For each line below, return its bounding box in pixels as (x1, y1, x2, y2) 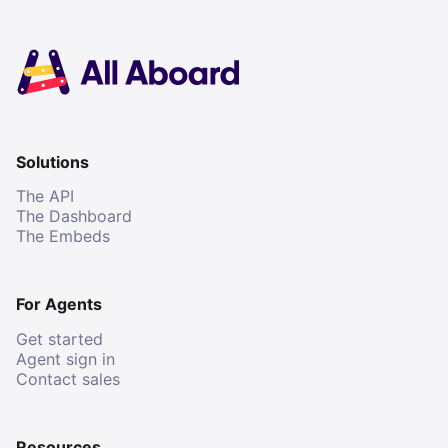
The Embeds (16, 226, 110, 247)
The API (16, 186, 74, 207)
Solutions (16, 152, 89, 172)
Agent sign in (16, 348, 115, 369)
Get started (16, 328, 103, 349)
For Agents (16, 294, 102, 315)
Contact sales (16, 368, 120, 389)
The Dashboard (16, 206, 132, 227)
